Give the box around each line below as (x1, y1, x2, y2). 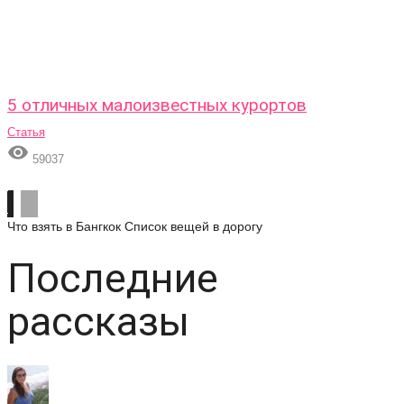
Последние (7, 254, 218, 302)
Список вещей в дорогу (124, 219, 262, 234)
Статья (7, 125, 45, 139)
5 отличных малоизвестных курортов (7, 95, 307, 115)
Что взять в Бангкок (7, 219, 121, 234)
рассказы (7, 298, 189, 345)
